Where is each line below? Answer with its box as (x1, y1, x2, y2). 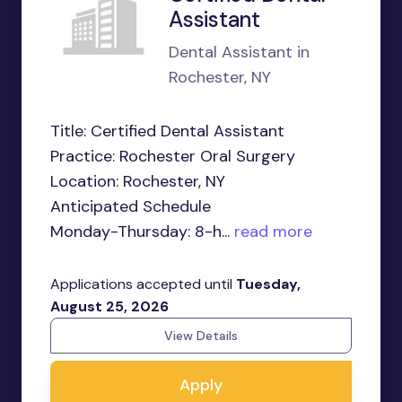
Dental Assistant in (169, 41, 310, 63)
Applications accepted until (50, 275, 236, 293)
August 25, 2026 (50, 297, 169, 316)
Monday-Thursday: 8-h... (50, 221, 230, 242)
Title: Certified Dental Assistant (50, 120, 284, 142)
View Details (164, 328, 238, 344)
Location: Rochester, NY (50, 170, 225, 192)
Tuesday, (236, 275, 301, 293)
